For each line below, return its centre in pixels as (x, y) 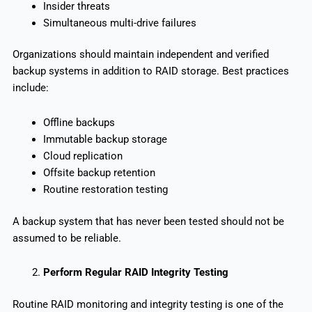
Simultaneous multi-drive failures (119, 23)
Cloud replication (83, 156)
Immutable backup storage (105, 139)
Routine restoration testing (105, 189)
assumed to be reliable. (67, 238)
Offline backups (79, 122)
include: (30, 88)
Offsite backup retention (99, 172)
